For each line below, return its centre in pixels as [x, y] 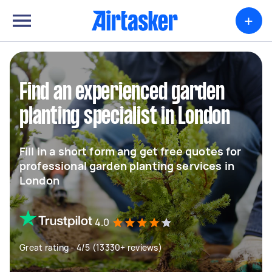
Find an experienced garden [122, 93]
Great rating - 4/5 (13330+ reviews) [91, 247]
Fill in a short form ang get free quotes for [131, 151]
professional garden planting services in [127, 166]
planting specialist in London [125, 117]
